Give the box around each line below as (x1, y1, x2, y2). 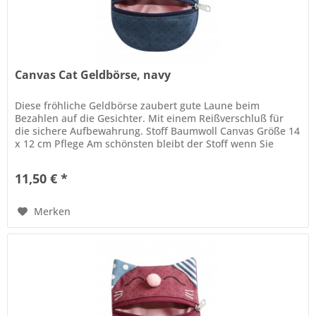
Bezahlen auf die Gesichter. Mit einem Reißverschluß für (15, 111, 284, 125)
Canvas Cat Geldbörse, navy (15, 66, 171, 83)
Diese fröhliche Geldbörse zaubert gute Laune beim (15, 98, 260, 112)
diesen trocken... (15, 149, 95, 163)
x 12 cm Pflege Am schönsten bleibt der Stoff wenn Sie (15, 136, 274, 150)
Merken (34, 204, 71, 218)
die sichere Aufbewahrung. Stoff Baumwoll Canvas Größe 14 (15, 123, 300, 138)
